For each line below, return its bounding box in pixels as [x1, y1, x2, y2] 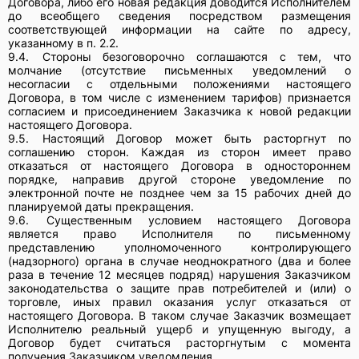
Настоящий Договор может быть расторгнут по [42, 131, 352, 145]
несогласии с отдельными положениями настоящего [8, 76, 351, 91]
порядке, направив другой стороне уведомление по [8, 171, 351, 186]
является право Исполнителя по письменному [8, 226, 351, 240]
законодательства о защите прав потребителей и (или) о [8, 280, 351, 295]
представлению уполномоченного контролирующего [8, 240, 351, 254]
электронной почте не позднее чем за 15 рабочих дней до [8, 185, 351, 200]
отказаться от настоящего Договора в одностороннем [8, 158, 351, 172]
